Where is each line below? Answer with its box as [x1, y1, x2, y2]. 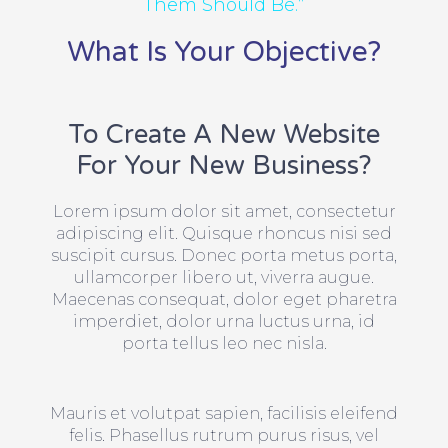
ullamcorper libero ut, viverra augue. [74, 268, 374, 288]
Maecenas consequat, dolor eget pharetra [51, 290, 397, 310]
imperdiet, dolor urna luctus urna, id [73, 312, 375, 332]
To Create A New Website [68, 119, 380, 151]
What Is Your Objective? [67, 35, 381, 70]
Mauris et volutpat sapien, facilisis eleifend [50, 404, 398, 424]
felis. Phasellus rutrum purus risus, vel [69, 426, 379, 446]
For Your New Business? [76, 150, 372, 182]
